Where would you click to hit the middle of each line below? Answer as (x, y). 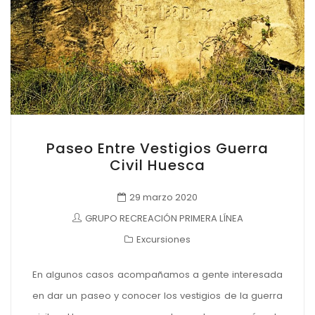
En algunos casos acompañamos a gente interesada (157, 274)
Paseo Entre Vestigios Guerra (157, 148)
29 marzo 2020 (163, 197)
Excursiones (163, 239)
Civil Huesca (157, 165)
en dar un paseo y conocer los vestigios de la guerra (157, 295)
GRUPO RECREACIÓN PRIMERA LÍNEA (164, 218)
